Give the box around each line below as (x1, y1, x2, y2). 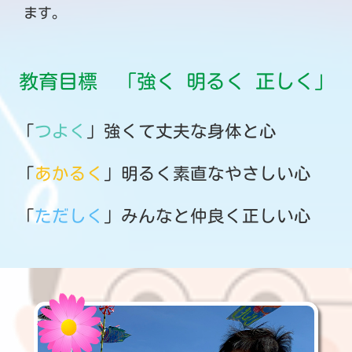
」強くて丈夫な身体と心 (86, 123, 277, 141)
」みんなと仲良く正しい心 (104, 207, 312, 225)
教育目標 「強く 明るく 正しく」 (18, 71, 334, 91)
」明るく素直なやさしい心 (104, 164, 312, 182)
